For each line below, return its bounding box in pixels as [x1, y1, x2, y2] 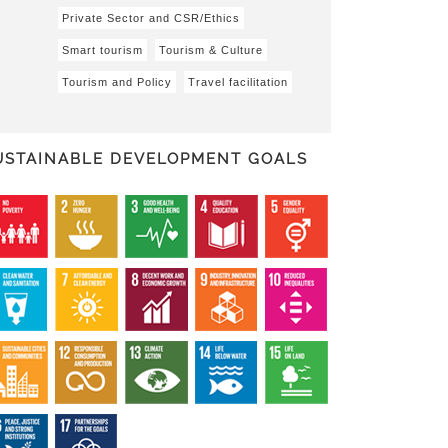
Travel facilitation [188, 76, 289, 88]
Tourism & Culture [159, 44, 264, 56]
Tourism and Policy [62, 76, 173, 88]
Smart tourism [62, 44, 144, 56]
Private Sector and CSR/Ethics [62, 12, 241, 24]
